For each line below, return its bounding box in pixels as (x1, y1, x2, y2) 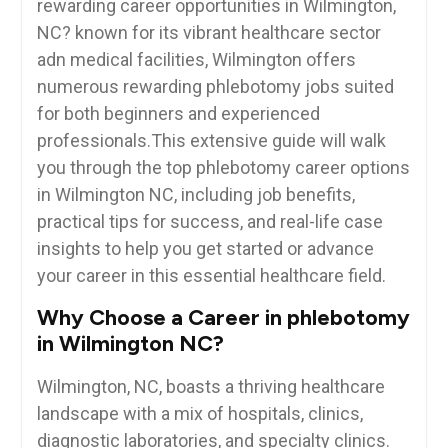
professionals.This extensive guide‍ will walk (36, 130, 386, 152)
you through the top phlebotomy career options (36, 157, 410, 179)
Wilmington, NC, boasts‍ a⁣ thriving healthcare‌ (36, 376, 385, 398)
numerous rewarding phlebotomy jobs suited (36, 76, 394, 98)
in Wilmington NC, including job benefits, (36, 184, 355, 206)
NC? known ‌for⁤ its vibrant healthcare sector (36, 22, 381, 44)
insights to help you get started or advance (36, 238, 374, 260)
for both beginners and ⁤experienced (36, 103, 320, 125)
